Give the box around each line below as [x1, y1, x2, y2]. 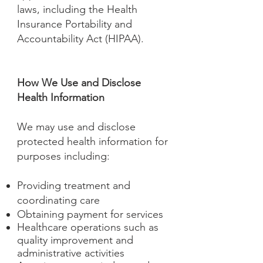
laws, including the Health [17, 3, 137, 16]
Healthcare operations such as [17, 221, 159, 234]
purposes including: [17, 150, 110, 163]
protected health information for [17, 135, 168, 148]
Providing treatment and [17, 179, 130, 192]
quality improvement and [17, 234, 133, 247]
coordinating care [17, 194, 100, 207]
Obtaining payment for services [17, 208, 163, 221]
